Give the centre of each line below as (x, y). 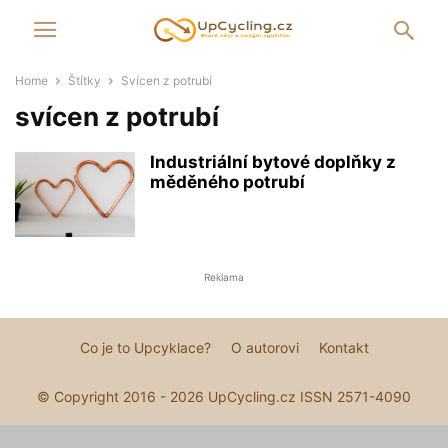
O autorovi (264, 347)
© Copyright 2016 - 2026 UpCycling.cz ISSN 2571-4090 (224, 396)
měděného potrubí (227, 182)
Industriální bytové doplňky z (273, 162)
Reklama (224, 277)
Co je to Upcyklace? (145, 347)
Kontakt (343, 347)
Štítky (84, 80)
